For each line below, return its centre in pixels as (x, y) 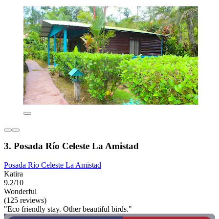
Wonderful (20, 192)
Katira (13, 174)
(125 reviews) (25, 200)
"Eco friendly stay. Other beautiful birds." (68, 209)
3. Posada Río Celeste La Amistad (71, 146)
